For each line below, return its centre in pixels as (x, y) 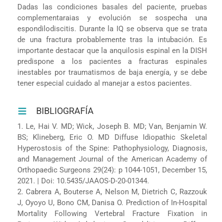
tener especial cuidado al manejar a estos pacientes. (104, 83)
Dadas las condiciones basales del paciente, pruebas (112, 7)
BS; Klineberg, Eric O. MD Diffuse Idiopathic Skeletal (112, 137)
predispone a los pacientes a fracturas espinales (112, 61)
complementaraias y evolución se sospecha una (112, 18)
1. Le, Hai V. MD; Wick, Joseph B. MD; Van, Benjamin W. (112, 126)
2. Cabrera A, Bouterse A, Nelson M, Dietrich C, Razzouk (112, 192)
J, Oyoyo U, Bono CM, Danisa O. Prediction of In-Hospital (112, 202)
